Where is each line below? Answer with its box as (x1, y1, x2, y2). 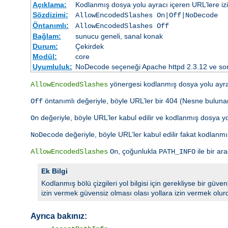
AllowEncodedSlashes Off (75, 21, 169, 30)
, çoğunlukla (118, 147, 159, 155)
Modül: (32, 52, 57, 61)
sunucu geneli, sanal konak (75, 32, 163, 40)
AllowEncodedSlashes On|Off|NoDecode (75, 11, 218, 19)
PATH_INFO (159, 147, 195, 156)
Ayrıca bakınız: (31, 211, 87, 220)
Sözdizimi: (32, 10, 68, 19)
